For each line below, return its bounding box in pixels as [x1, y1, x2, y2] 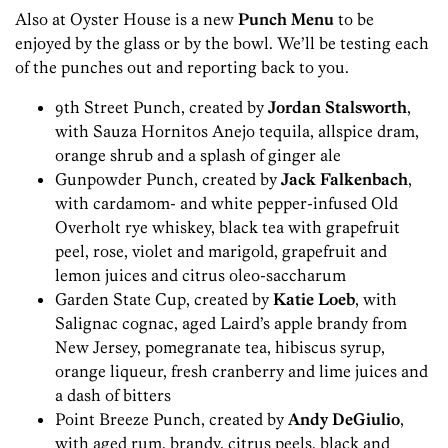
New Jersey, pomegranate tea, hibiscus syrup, [55, 337, 385, 358]
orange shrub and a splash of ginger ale [55, 145, 341, 166]
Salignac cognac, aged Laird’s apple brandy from [55, 313, 407, 334]
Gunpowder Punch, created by [55, 169, 281, 190]
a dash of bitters [55, 385, 171, 406]
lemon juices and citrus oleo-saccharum [55, 265, 346, 286]
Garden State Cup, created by [55, 289, 273, 310]
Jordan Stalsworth [264, 97, 407, 118]
